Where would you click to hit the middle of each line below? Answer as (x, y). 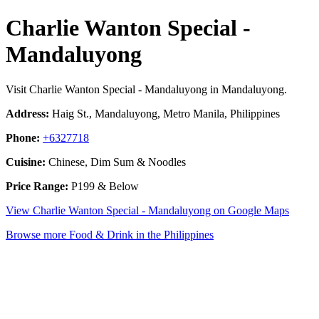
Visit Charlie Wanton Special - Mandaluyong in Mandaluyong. (146, 89)
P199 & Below (104, 186)
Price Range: (37, 186)
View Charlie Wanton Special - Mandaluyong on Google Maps (147, 210)
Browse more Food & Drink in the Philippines (110, 234)
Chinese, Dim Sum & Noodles (116, 162)
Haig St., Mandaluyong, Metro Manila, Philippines (164, 113)
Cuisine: (26, 162)
